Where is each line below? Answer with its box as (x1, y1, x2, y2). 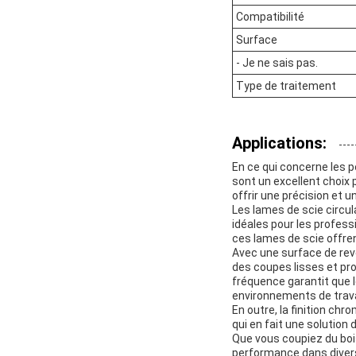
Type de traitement (236, 79, 336, 92)
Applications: (232, 133, 327, 153)
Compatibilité (236, 10, 304, 23)
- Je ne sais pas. (236, 56, 318, 69)
